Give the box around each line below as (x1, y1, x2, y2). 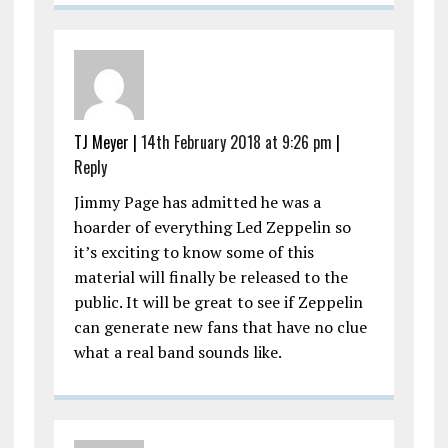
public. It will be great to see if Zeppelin (73, 291, 363, 314)
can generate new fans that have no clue (73, 316, 367, 339)
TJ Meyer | (73, 130, 141, 155)
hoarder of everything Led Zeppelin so (73, 216, 351, 239)
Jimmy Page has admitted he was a (73, 191, 321, 214)
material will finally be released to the (73, 266, 348, 289)
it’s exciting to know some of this (73, 241, 314, 264)
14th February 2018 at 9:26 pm (140, 130, 332, 155)
